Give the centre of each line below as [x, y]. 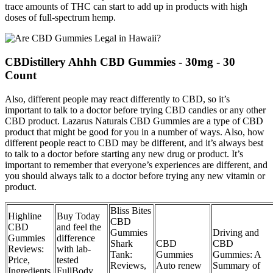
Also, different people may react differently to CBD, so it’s [117, 99]
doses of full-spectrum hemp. [60, 18]
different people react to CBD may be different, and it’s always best [134, 143]
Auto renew [179, 265]
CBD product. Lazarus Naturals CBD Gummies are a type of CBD [134, 121]
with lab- [74, 249]
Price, [19, 260]
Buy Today [78, 216]
